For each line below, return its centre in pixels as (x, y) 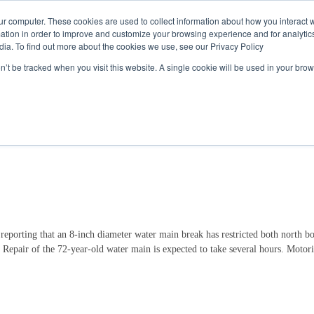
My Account (169, 48)
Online (246, 10)
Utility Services (240, 48)
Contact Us (196, 10)
